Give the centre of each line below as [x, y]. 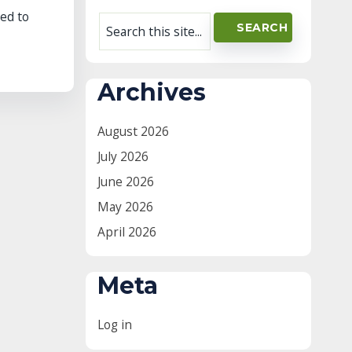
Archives [152, 92]
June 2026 [126, 181]
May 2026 [125, 206]
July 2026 [123, 156]
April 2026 [127, 231]
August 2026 [133, 131]
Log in [115, 324]
